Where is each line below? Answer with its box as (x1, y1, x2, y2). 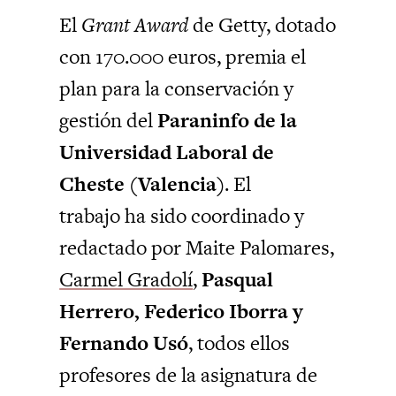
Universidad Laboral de (59, 138, 275, 167)
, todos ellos (188, 329, 291, 358)
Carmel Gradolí (59, 265, 194, 294)
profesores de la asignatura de (59, 361, 318, 390)
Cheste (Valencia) (59, 170, 225, 199)
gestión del (59, 106, 158, 135)
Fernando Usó (59, 329, 189, 358)
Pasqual (202, 265, 274, 294)
